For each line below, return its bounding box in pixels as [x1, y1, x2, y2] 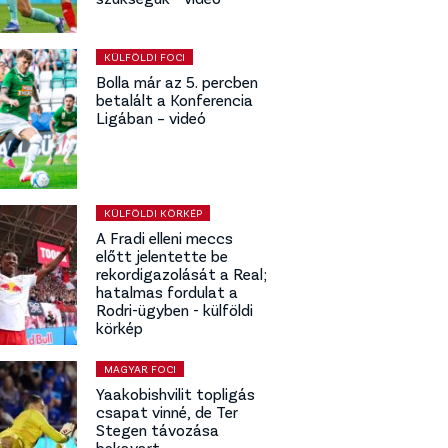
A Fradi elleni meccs [96, 227, 233, 247]
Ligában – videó [96, 107, 206, 127]
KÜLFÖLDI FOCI [104, 49, 185, 63]
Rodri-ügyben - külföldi [96, 299, 253, 319]
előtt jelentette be [96, 245, 228, 265]
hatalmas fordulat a [96, 281, 238, 301]
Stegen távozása [96, 419, 219, 439]
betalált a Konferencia [96, 89, 253, 109]
